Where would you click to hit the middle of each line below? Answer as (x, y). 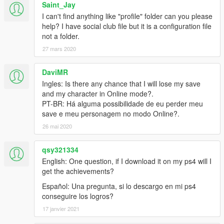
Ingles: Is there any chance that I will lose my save (121, 84)
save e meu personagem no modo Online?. (111, 114)
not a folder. (61, 36)
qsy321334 (60, 150)
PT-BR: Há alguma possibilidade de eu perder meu (122, 104)
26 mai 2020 (57, 126)
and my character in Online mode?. (98, 94)
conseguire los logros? (78, 196)
